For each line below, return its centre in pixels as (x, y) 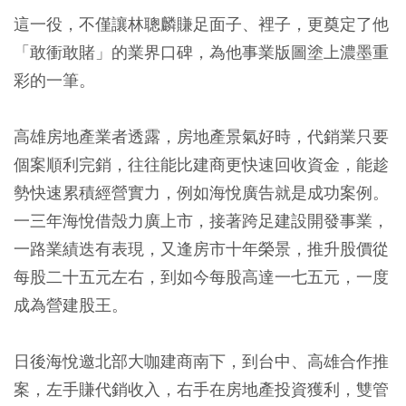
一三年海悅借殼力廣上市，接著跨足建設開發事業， (201, 220)
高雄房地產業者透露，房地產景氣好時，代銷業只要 (201, 136)
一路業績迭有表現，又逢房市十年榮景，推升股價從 (201, 248)
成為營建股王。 (71, 304)
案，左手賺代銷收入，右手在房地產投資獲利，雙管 (201, 389)
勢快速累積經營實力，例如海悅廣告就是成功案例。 (201, 192)
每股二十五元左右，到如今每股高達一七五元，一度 (201, 276)
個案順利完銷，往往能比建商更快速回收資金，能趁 (201, 164)
